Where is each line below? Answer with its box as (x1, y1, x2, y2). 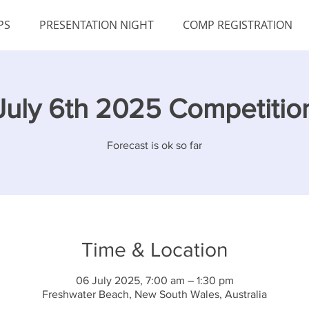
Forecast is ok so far (107, 139, 202, 151)
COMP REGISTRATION (182, 17, 292, 32)
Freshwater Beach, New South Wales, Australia (42, 288, 267, 300)
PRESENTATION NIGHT (39, 17, 154, 32)
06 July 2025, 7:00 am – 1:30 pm (75, 275, 234, 286)
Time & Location (81, 239, 228, 261)
